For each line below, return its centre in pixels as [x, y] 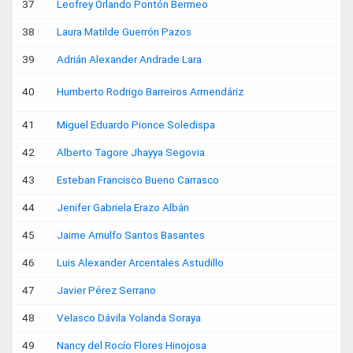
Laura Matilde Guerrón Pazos [124, 32]
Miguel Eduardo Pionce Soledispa [136, 124]
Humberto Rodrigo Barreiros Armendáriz [150, 91]
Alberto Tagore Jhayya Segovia [131, 152]
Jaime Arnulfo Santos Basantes [131, 235]
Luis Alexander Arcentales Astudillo [140, 262]
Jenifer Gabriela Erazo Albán [123, 207]
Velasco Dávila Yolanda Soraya [129, 318]
